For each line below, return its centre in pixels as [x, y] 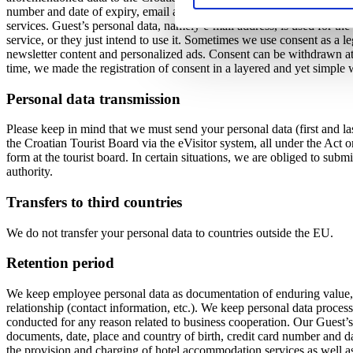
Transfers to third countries [94, 202]
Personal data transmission [93, 98]
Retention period [60, 263]
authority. [30, 172]
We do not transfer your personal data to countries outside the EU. [170, 232]
